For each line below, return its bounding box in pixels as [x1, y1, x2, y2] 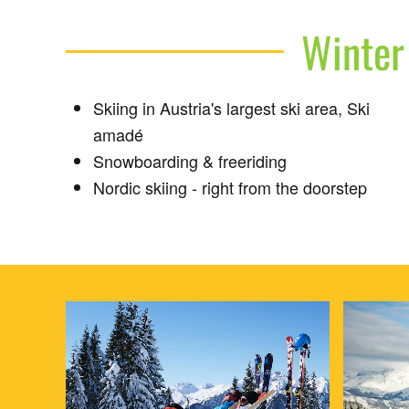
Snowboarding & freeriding [93, 149, 287, 173]
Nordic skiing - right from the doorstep [93, 175, 367, 199]
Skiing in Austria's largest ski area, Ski [93, 96, 370, 120]
